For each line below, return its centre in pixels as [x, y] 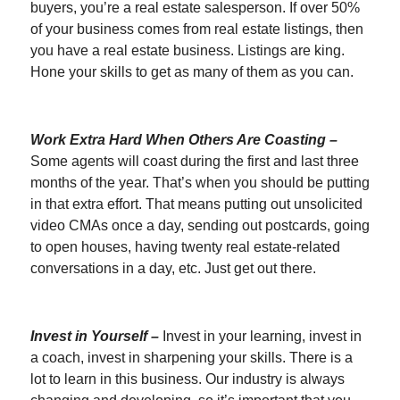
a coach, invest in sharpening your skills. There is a [192, 357]
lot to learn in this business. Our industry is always [187, 379]
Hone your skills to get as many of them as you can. [192, 71]
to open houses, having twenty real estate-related [185, 246]
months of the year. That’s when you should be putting [200, 182]
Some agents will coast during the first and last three [195, 161]
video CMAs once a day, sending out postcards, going [200, 225]
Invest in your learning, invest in [262, 336]
